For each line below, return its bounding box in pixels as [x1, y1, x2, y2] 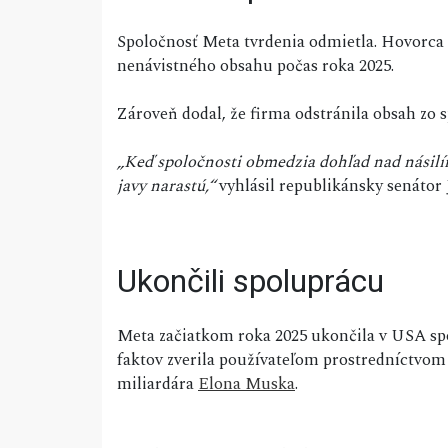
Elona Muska [198, 371, 295, 398]
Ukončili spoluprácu [117, 262, 384, 301]
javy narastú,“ [117, 173, 215, 200]
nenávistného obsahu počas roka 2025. [117, 53, 394, 80]
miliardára [117, 371, 198, 398]
